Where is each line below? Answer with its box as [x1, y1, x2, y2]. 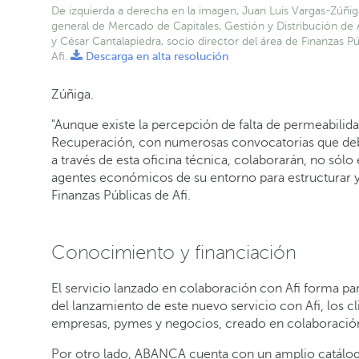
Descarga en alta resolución [83, 50, 228, 63]
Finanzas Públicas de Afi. [51, 188, 191, 203]
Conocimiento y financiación [51, 241, 296, 264]
